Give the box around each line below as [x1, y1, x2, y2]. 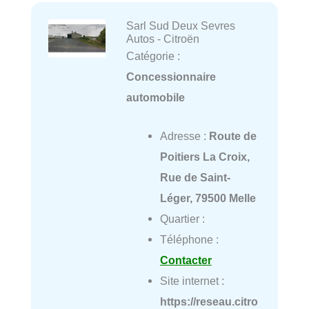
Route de [208, 130, 257, 142]
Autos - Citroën [126, 32, 199, 45]
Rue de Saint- [159, 171, 230, 183]
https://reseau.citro [159, 295, 258, 308]
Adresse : [159, 130, 209, 142]
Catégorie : [126, 49, 180, 62]
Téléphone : [159, 233, 219, 246]
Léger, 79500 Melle [159, 192, 256, 204]
